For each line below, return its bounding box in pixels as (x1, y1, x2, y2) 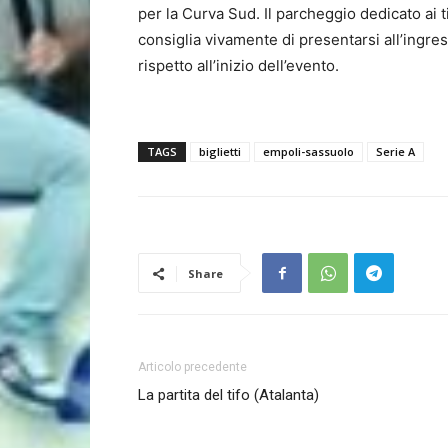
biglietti (199, 144, 241, 159)
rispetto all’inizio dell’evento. (138, 56, 339, 75)
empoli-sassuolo (263, 144, 354, 159)
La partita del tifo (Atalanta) (138, 386, 319, 404)
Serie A (376, 144, 415, 159)
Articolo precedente (138, 360, 247, 374)
